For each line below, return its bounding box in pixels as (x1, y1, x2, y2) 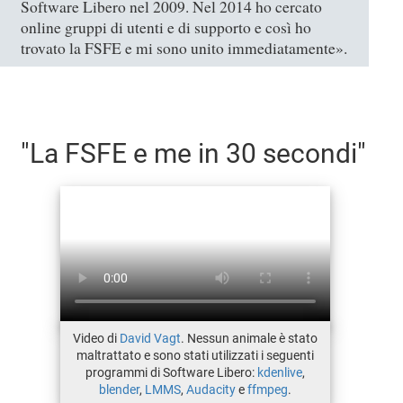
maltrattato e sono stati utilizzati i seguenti (76, 347, 314, 363)
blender (98, 381, 139, 397)
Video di (72, 330, 120, 345)
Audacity (185, 381, 236, 397)
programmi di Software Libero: (85, 364, 257, 380)
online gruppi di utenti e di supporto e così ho (21, 16, 312, 38)
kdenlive (256, 364, 302, 380)
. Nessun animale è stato (180, 330, 318, 345)
